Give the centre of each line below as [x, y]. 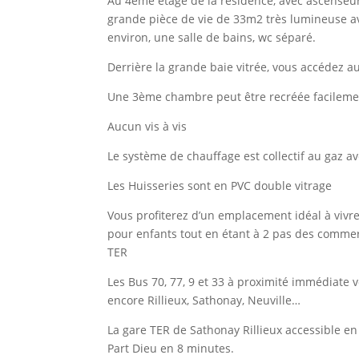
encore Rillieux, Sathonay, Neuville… [204, 300]
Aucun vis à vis [147, 126]
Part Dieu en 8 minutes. [171, 348]
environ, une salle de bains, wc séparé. [212, 37]
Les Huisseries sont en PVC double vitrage [220, 185]
